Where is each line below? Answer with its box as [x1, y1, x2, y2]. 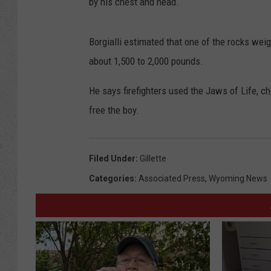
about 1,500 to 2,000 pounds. [89, 55, 203, 68]
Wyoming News [209, 174, 267, 184]
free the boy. [89, 104, 139, 117]
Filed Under [89, 154, 135, 164]
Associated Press [139, 174, 205, 184]
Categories [89, 174, 134, 184]
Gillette [140, 154, 166, 164]
